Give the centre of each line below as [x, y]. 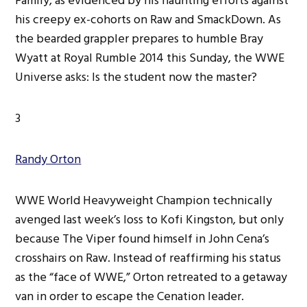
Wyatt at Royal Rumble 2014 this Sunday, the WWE [150, 58]
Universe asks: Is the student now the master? [136, 77]
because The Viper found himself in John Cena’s [143, 238]
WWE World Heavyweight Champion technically [144, 200]
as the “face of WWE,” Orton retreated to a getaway [151, 277]
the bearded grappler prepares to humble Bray [139, 38]
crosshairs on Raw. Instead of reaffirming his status [148, 258]
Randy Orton [48, 159]
